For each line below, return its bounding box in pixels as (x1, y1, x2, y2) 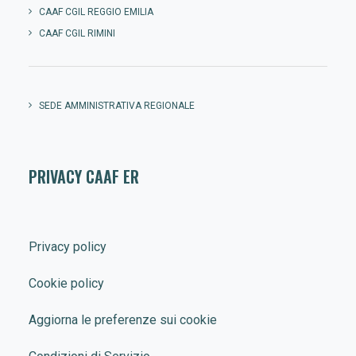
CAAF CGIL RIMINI (39, 28, 115, 39)
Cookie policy (29, 276, 104, 291)
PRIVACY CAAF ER (29, 164, 139, 188)
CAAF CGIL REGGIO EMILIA (39, 6, 153, 17)
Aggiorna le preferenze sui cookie (29, 312, 217, 327)
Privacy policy (29, 239, 106, 254)
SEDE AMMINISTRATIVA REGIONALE (39, 100, 195, 111)
